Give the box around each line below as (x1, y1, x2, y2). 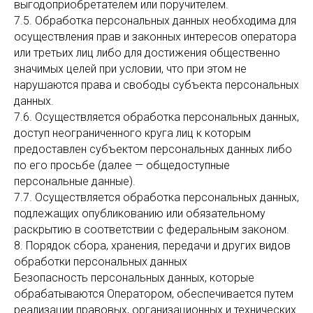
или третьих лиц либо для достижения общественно (14, 46, 280, 59)
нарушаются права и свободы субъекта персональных (14, 78, 299, 92)
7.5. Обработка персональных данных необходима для (14, 14, 296, 27)
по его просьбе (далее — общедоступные (14, 159, 230, 172)
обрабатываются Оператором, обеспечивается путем (14, 287, 293, 300)
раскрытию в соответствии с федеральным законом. (14, 223, 289, 236)
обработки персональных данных (14, 255, 187, 268)
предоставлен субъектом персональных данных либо (14, 143, 292, 156)
